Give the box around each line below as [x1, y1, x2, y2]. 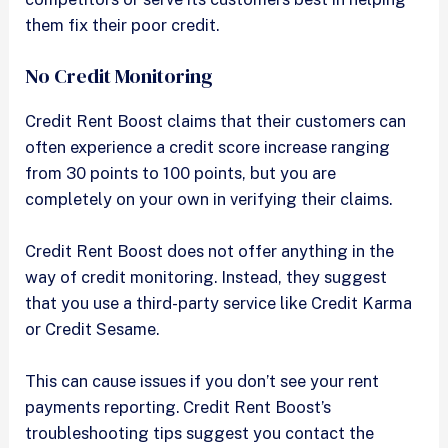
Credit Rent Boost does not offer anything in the [25, 241, 395, 262]
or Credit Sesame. [25, 319, 164, 340]
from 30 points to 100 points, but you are [25, 162, 337, 183]
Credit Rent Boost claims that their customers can [25, 110, 407, 131]
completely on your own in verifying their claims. [25, 188, 397, 209]
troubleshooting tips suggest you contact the [25, 423, 375, 444]
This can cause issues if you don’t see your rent [25, 371, 380, 392]
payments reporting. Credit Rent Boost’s [25, 397, 332, 418]
